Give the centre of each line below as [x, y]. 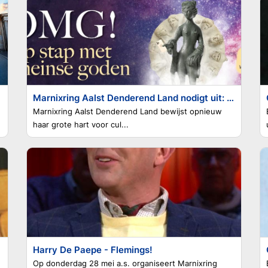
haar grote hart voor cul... [81, 124]
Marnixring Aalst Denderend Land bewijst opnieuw [127, 111]
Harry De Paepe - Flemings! [93, 250]
